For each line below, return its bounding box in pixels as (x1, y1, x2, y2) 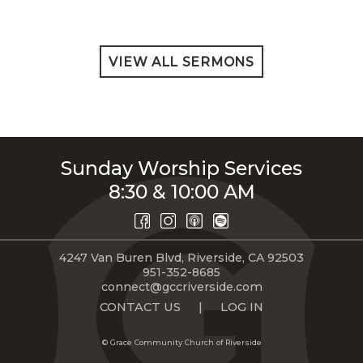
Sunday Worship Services (61, 156, 302, 181)
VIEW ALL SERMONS (109, 53, 254, 70)
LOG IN (220, 299, 263, 314)
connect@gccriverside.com (100, 280, 263, 294)
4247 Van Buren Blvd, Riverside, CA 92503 (59, 250, 304, 265)
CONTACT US (100, 299, 181, 314)
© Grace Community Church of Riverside (101, 337, 262, 347)
